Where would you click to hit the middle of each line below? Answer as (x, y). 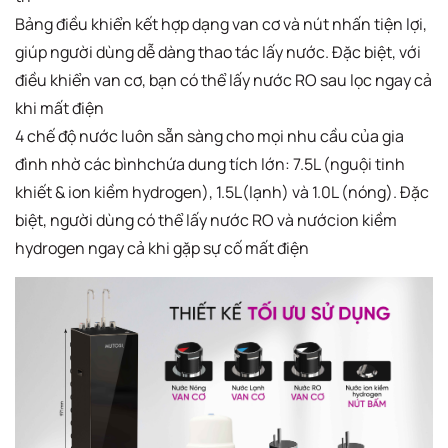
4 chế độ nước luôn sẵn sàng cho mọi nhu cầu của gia (209, 136)
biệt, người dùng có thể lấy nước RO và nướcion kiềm (206, 220)
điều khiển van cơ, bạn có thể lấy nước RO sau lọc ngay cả (223, 80)
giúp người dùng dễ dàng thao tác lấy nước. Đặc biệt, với (218, 52)
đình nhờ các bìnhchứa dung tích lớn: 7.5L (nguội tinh (210, 164)
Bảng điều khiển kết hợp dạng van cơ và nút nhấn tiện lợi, (221, 24)
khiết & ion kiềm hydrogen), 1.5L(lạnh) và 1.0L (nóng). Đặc (222, 192)
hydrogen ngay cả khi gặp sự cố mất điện (162, 248)
